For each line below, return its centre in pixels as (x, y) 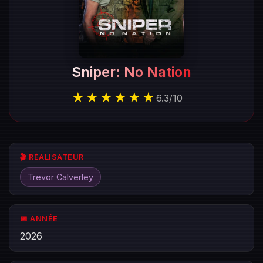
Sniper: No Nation (131, 72)
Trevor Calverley (60, 177)
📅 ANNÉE (39, 219)
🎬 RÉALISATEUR (52, 157)
